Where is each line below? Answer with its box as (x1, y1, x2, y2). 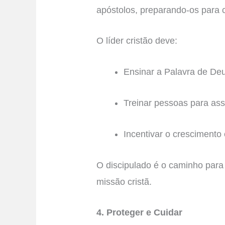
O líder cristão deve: (96, 36, 178, 46)
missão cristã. (96, 176, 152, 187)
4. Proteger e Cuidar (96, 207, 183, 218)
